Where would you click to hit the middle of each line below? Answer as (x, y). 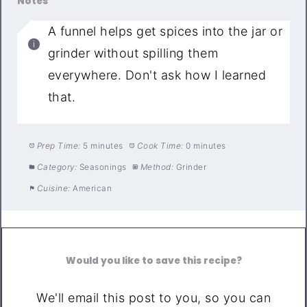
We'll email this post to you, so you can (153, 298)
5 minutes (103, 146)
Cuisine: (53, 188)
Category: (57, 167)
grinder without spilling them (133, 53)
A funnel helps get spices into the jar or (165, 32)
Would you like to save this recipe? (153, 260)
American (93, 188)
